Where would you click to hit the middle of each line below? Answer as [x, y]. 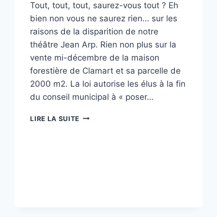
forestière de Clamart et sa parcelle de [106, 70]
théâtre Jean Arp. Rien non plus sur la [103, 44]
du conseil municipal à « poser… [92, 97]
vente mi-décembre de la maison [95, 57]
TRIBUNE [94, 116]
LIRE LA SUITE [55, 118]
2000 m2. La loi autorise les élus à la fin [108, 84]
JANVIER [94, 157]
